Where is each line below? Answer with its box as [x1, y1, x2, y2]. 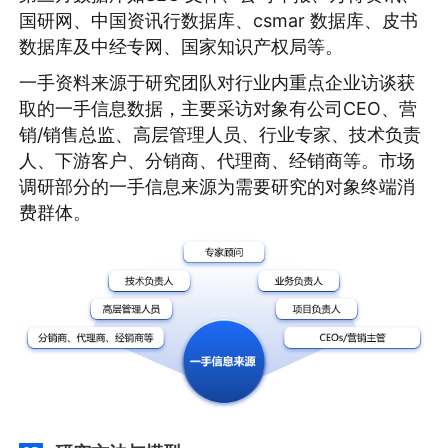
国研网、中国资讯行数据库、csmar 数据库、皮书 [19, 10, 419, 32]
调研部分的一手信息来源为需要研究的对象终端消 [19, 175, 416, 197]
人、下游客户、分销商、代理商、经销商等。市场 [19, 149, 416, 171]
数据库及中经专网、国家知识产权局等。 [19, 36, 344, 58]
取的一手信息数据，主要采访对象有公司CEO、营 [19, 97, 418, 119]
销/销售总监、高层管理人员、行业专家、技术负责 [19, 123, 422, 145]
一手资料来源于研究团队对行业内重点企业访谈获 [19, 71, 416, 93]
